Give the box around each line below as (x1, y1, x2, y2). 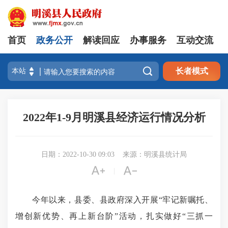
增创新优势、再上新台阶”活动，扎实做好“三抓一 (15, 212, 213, 220)
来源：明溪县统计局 (123, 151, 187, 158)
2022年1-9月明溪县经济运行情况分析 (22, 111, 206, 124)
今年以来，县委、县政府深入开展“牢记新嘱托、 (32, 195, 213, 204)
